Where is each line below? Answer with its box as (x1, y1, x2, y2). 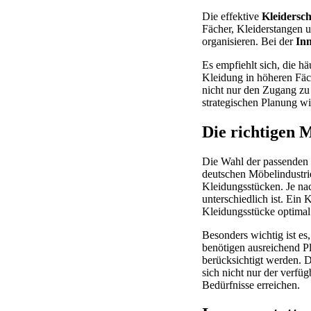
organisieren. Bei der (202, 35, 296, 47)
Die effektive (202, 10, 262, 22)
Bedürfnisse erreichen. (202, 278, 300, 291)
